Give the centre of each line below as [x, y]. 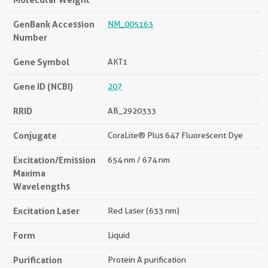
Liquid [119, 235]
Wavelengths [42, 186]
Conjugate [35, 135]
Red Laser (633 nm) [144, 211]
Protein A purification [147, 260]
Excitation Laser [46, 211]
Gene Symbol [42, 62]
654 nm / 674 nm [139, 160]
